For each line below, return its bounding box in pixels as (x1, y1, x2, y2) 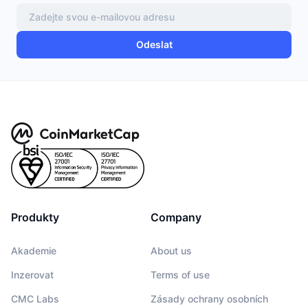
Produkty (11, 210, 59, 224)
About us (151, 244, 192, 256)
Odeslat (135, 38, 173, 51)
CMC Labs (11, 292, 59, 305)
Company (151, 210, 201, 224)
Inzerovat (11, 268, 54, 280)
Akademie (11, 244, 56, 256)
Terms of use (151, 268, 210, 280)
